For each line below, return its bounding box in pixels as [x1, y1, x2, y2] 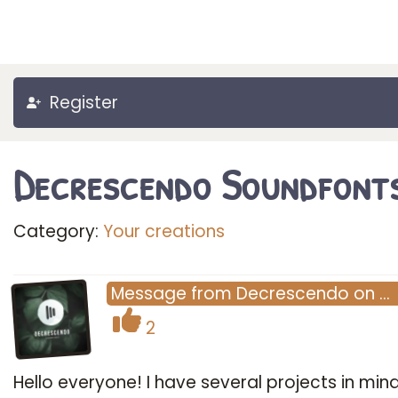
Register [50, 91, 118, 115]
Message [111, 282, 187, 306]
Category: [13, 219, 103, 243]
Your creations [103, 219, 225, 243]
